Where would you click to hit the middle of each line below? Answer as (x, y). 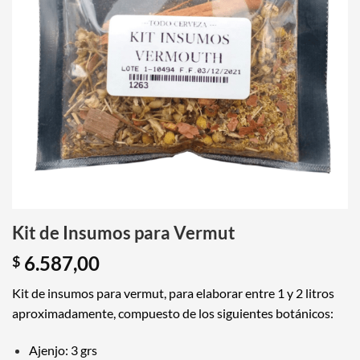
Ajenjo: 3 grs (63, 350)
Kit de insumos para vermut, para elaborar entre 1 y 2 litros (173, 293)
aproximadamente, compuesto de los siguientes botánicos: (173, 313)
